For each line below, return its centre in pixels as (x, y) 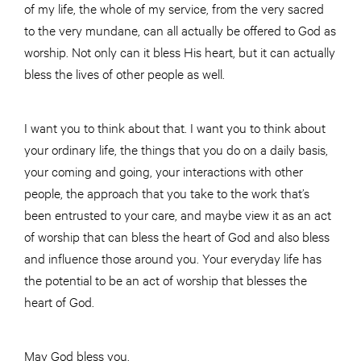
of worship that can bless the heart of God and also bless (177, 236)
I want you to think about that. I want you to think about (175, 127)
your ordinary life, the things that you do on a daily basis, (176, 149)
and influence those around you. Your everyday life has (173, 257)
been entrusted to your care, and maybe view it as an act (178, 214)
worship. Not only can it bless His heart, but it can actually (180, 51)
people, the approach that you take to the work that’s (167, 192)
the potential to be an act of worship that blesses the (166, 279)
